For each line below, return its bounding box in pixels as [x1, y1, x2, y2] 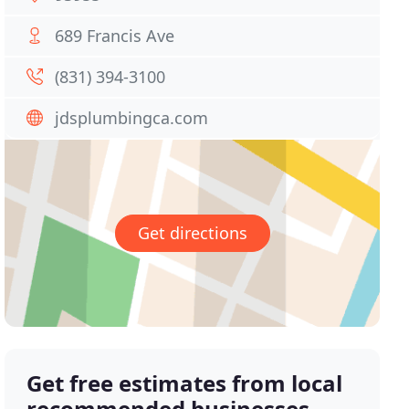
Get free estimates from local [26, 368, 343, 399]
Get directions [137, 222, 247, 245]
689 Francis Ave [55, 25, 175, 47]
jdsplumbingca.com [55, 107, 209, 129]
